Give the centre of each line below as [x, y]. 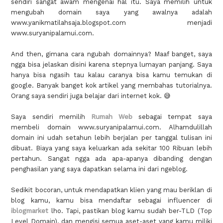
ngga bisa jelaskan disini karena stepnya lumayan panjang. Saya [111, 65]
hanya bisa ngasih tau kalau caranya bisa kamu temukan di [111, 75]
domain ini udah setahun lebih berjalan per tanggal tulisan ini [111, 138]
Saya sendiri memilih [51, 117]
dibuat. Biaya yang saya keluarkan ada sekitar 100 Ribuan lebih [111, 148]
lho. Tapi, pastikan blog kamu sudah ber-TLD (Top [130, 211]
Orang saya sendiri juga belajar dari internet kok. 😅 [91, 96]
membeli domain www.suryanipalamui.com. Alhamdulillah [111, 127]
